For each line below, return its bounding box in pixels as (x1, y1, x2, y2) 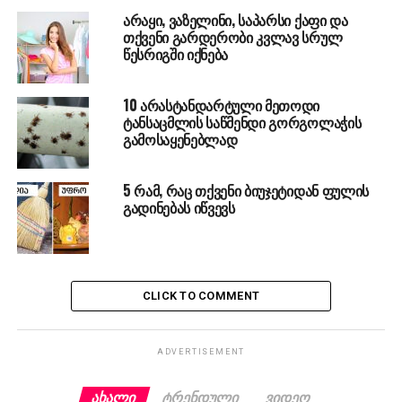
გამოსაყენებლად (122, 127, 238, 150)
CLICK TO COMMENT (142, 288, 260, 302)
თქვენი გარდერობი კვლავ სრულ (122, 25, 343, 48)
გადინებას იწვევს (122, 196, 235, 218)
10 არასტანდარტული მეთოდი (122, 93, 320, 116)
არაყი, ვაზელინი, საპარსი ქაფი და (122, 8, 348, 31)
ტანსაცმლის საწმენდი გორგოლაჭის (122, 110, 362, 133)
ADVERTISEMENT (156, 346, 246, 356)
